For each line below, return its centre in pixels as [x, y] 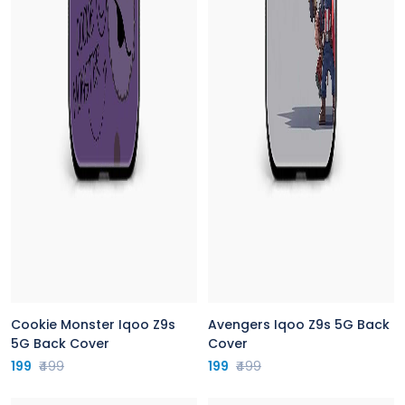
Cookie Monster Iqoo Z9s [93, 325]
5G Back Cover [60, 344]
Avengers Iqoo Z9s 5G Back [299, 325]
